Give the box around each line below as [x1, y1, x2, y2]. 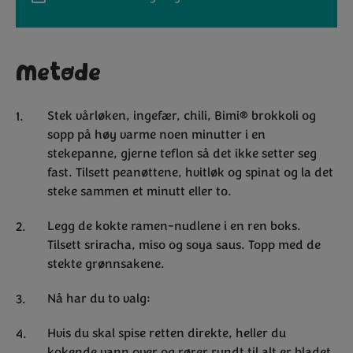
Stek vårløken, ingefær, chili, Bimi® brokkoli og [47, 107, 316, 125]
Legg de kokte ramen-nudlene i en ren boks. [47, 217, 301, 236]
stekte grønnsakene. [47, 255, 165, 273]
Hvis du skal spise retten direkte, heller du [47, 325, 286, 343]
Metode [16, 61, 101, 87]
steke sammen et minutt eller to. [47, 183, 232, 201]
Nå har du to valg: [47, 290, 150, 308]
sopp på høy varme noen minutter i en [47, 126, 266, 144]
